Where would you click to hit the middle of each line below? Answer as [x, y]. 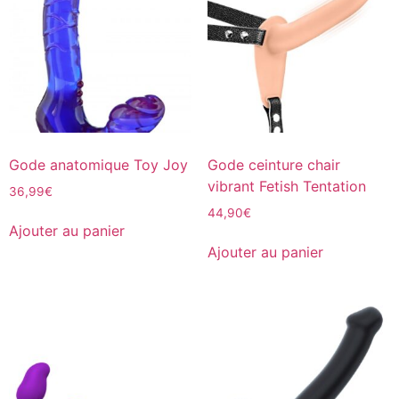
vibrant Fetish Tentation [286, 186]
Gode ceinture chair [273, 164]
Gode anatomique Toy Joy [98, 164]
